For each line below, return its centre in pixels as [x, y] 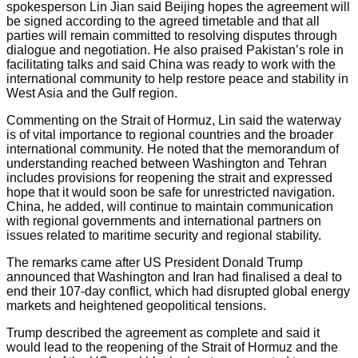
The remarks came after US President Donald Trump [155, 262]
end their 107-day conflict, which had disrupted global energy [178, 291]
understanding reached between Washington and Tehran [167, 163]
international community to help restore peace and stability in [177, 78]
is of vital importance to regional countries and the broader [170, 134]
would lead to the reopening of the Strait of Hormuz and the [172, 347]
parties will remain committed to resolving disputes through [172, 35]
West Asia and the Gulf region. [92, 93]
